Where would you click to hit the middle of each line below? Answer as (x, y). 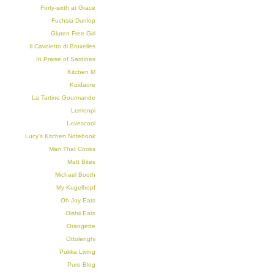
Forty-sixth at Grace (68, 8)
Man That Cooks (72, 149)
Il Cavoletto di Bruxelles (62, 46)
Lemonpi (83, 110)
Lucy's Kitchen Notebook (60, 136)
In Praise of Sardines (66, 59)
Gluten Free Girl (73, 33)
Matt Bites (81, 162)
